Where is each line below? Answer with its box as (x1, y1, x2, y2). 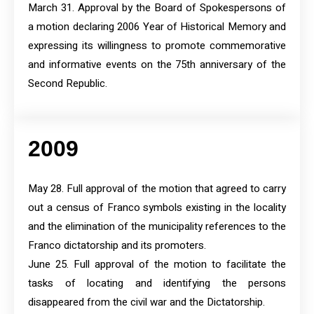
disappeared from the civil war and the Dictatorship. (28, 294, 265, 310)
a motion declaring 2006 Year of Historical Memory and (28, 19, 286, 35)
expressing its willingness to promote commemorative (28, 38, 286, 54)
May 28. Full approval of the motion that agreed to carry (28, 181, 286, 197)
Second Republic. (28, 76, 107, 92)
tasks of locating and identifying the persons (28, 275, 286, 292)
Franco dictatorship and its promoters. (28, 238, 206, 254)
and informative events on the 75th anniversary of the (28, 57, 286, 73)
